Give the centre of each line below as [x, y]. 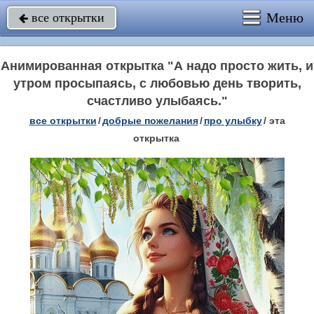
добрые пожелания [150, 121]
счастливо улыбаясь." [157, 101]
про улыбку [233, 121]
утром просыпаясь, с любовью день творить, [157, 83]
